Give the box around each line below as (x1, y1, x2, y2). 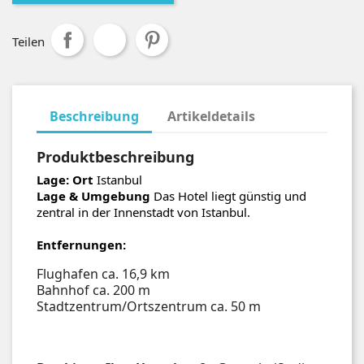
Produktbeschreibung (37, 146, 194, 167)
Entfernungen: (37, 236, 126, 253)
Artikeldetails (167, 106, 256, 125)
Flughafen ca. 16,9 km (37, 264, 170, 283)
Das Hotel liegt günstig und (150, 187, 306, 204)
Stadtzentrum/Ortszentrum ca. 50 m (37, 297, 261, 315)
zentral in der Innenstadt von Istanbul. (37, 203, 250, 220)
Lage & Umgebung (37, 187, 150, 204)
